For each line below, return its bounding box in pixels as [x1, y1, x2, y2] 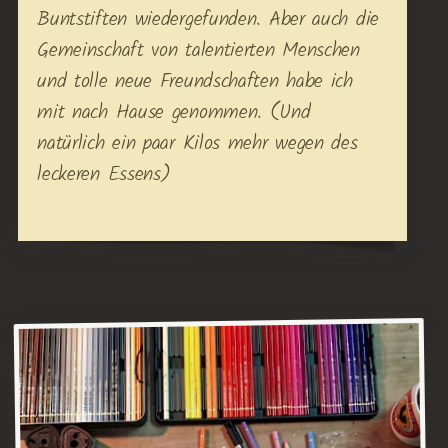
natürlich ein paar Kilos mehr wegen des [37, 128, 358, 161]
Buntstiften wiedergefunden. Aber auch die [37, 4, 379, 37]
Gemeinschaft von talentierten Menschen [37, 35, 360, 68]
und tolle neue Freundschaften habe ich [37, 66, 353, 99]
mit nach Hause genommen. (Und [37, 97, 311, 130]
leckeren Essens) [37, 159, 171, 192]
